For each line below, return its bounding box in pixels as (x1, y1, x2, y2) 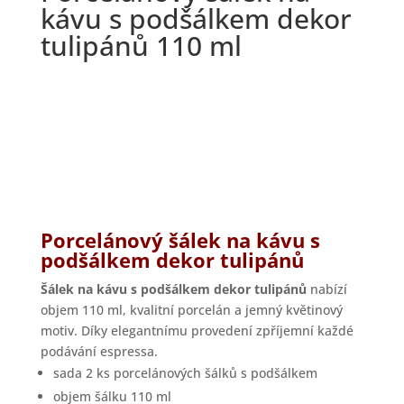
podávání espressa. (40, 343, 158, 361)
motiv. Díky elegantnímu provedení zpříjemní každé (40, 322, 353, 340)
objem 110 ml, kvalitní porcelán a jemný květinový (40, 301, 343, 319)
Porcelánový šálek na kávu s (40, 226, 320, 254)
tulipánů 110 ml (40, 27, 242, 65)
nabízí (306, 280, 347, 298)
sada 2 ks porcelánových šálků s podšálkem (52, 364, 317, 382)
